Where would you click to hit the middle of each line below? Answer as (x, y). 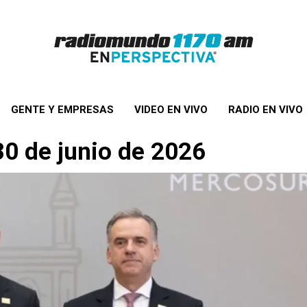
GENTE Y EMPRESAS (62, 110)
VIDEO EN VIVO (171, 110)
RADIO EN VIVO (265, 110)
